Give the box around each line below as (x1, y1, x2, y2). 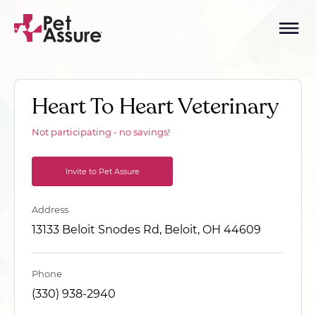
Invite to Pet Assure (65, 166, 140, 176)
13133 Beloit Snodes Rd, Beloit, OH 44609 (32, 223, 261, 236)
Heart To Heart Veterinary (32, 92, 279, 121)
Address (32, 204, 68, 215)
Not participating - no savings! (32, 126, 170, 138)
